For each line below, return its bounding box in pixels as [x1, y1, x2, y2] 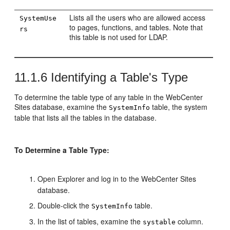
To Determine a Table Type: [14, 145, 110, 155]
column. [176, 216, 204, 226]
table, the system [150, 102, 208, 112]
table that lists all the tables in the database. [14, 112, 157, 123]
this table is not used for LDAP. [69, 32, 168, 42]
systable [143, 218, 176, 226]
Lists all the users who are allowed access [69, 12, 206, 23]
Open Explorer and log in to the [37, 174, 142, 184]
